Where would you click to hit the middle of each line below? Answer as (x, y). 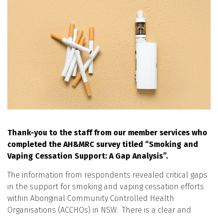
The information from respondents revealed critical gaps (107, 175)
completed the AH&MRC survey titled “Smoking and (103, 145)
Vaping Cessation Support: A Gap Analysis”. (88, 156)
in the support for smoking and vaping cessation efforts (106, 187)
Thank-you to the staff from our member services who (107, 133)
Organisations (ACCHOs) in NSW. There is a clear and (99, 210)
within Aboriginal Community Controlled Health (91, 199)
